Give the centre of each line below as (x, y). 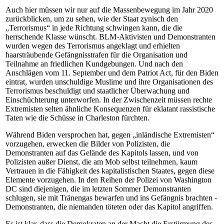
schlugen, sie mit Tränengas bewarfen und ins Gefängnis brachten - (111, 198)
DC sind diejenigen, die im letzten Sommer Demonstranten (98, 189)
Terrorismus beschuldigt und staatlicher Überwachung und (97, 91)
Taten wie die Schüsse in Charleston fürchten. (77, 118)
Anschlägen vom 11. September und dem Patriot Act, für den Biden (112, 73)
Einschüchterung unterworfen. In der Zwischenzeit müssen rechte (109, 100)
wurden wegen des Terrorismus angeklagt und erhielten (93, 46)
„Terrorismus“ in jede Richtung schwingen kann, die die (94, 28)
